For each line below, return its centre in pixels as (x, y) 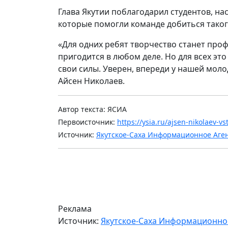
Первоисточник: (88, 122)
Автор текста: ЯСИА (92, 109)
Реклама (75, 208)
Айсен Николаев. (91, 81)
